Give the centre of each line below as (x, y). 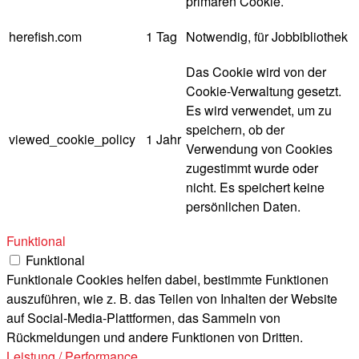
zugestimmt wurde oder (252, 167)
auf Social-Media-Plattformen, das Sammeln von (143, 317)
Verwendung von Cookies (259, 148)
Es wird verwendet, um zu (259, 110)
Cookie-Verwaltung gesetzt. (264, 91)
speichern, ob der (235, 129)
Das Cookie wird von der (256, 71)
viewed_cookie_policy (72, 139)
